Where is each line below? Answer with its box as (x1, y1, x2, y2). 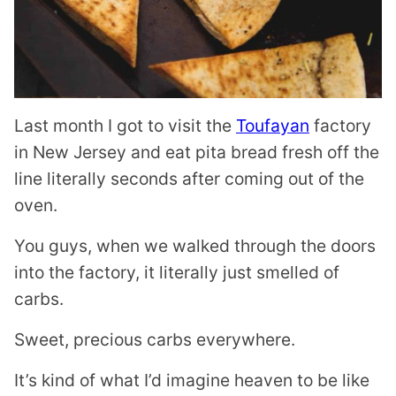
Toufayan (236, 115, 309, 136)
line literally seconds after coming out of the (14, 168, 364, 189)
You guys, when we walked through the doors (14, 235, 376, 256)
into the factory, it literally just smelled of (14, 262, 339, 283)
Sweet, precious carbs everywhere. (14, 329, 295, 350)
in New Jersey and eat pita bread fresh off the (14, 141, 379, 163)
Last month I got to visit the (14, 115, 236, 136)
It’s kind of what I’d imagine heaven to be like (14, 369, 369, 391)
